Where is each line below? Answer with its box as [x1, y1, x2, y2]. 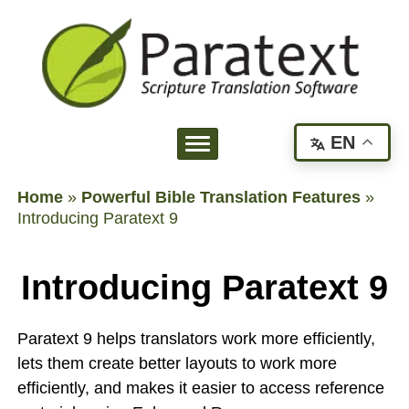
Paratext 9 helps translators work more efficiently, [17, 330, 375, 348]
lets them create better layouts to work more [17, 354, 337, 372]
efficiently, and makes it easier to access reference [17, 379, 384, 397]
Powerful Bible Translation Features [81, 188, 361, 206]
